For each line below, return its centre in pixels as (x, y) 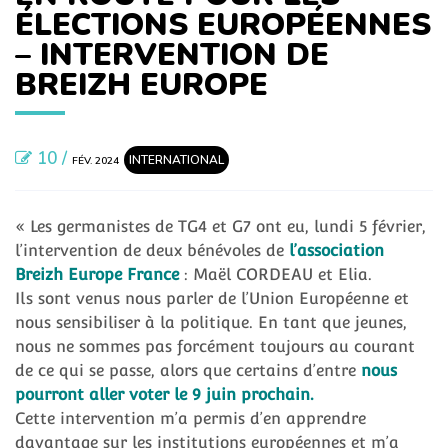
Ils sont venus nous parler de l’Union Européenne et (212, 299)
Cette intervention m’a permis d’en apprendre (190, 419)
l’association (336, 251)
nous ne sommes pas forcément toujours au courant (215, 347)
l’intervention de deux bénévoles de (152, 251)
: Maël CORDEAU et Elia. (275, 275)
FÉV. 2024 (95, 161)
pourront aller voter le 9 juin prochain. (164, 395)
